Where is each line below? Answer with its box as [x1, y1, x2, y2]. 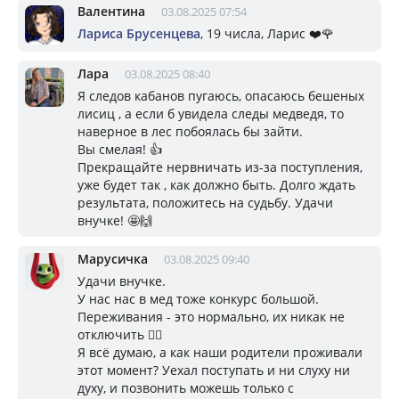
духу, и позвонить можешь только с [77, 379, 294, 396]
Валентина [77, 2, 145, 20]
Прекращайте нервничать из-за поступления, [77, 158, 362, 175]
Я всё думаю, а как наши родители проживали [77, 343, 362, 361]
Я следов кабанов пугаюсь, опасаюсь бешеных [77, 86, 364, 104]
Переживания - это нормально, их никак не [77, 307, 345, 325]
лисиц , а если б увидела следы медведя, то [77, 104, 344, 122]
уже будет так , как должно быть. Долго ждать [77, 175, 355, 193]
